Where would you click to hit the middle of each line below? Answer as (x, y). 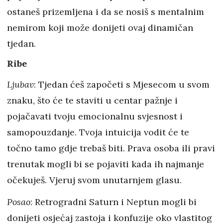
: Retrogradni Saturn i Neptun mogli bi (113, 202)
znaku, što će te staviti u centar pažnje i (92, 101)
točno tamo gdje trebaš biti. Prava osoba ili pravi (111, 148)
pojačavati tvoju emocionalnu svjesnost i (95, 116)
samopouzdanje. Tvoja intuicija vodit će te (98, 132)
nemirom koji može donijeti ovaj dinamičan (100, 28)
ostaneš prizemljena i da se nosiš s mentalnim (106, 12)
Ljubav (20, 85)
